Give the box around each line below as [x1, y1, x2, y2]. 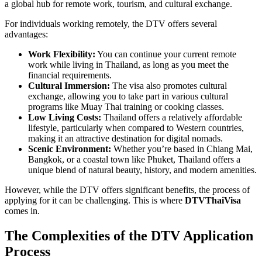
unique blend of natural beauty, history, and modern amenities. [28, 165, 257, 175]
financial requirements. [28, 70, 112, 81]
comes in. [5, 206, 40, 216]
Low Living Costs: [28, 112, 101, 123]
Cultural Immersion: [28, 81, 110, 91]
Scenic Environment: [28, 144, 111, 154]
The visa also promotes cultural [110, 81, 227, 91]
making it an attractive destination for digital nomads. [28, 133, 223, 144]
